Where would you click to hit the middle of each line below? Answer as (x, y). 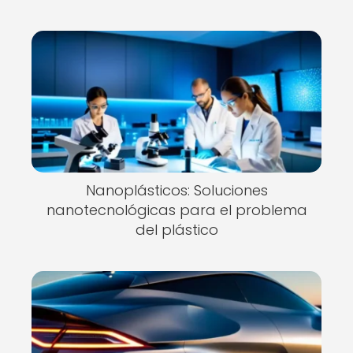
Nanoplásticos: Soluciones (176, 190)
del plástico (176, 230)
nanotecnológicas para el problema (176, 210)
